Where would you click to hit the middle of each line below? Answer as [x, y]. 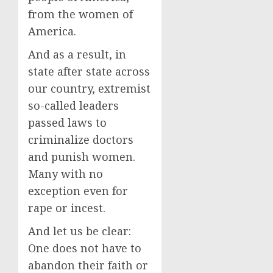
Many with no [66, 174]
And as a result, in [77, 54]
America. [52, 31]
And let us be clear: [80, 231]
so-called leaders [73, 105]
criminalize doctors [81, 140]
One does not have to [85, 248]
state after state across [89, 71]
